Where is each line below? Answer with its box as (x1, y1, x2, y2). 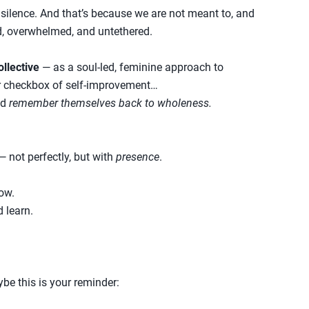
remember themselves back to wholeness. (9, 96, 212, 110)
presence (116, 150, 159, 163)
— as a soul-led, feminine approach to (39, 60, 223, 74)
